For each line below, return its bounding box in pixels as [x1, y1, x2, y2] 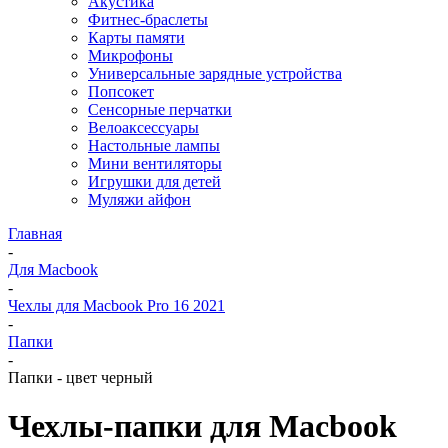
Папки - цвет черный [8, 369, 153, 386]
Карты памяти [88, 29, 185, 46]
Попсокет [88, 83, 154, 100]
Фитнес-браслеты [88, 11, 208, 28]
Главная [8, 225, 62, 242]
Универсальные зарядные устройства [88, 65, 342, 82]
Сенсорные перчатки [88, 101, 232, 118]
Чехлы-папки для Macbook [8, 408, 397, 445]
